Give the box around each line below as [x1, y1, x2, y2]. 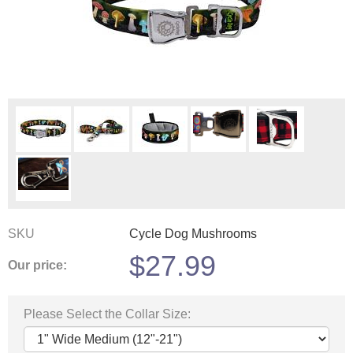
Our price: [8, 258, 67, 273]
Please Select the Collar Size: [24, 307, 191, 321]
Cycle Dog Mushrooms [129, 226, 257, 240]
